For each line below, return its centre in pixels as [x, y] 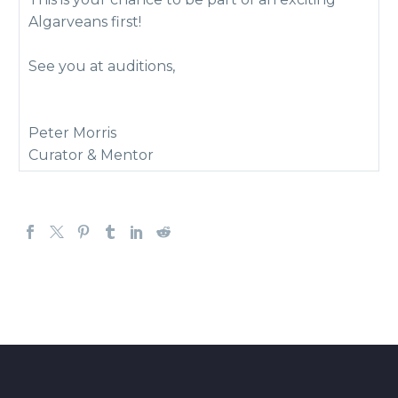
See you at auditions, [102, 66]
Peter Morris [72, 133]
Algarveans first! [85, 22]
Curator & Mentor [91, 155]
